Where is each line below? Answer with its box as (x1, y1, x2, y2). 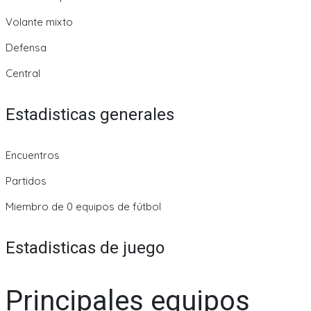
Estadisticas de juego (6, 238, 165, 258)
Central (6, 66, 40, 80)
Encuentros (6, 149, 60, 162)
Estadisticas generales (6, 104, 174, 124)
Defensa (6, 40, 47, 54)
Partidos (6, 174, 47, 188)
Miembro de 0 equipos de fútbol (6, 200, 161, 214)
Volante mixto (6, 15, 73, 28)
